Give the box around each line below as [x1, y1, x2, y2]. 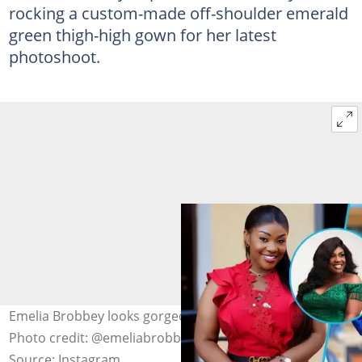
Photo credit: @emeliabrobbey [8, 328, 195, 347]
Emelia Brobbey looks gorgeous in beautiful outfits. [8, 306, 319, 325]
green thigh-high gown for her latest [8, 23, 276, 46]
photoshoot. [8, 44, 100, 68]
